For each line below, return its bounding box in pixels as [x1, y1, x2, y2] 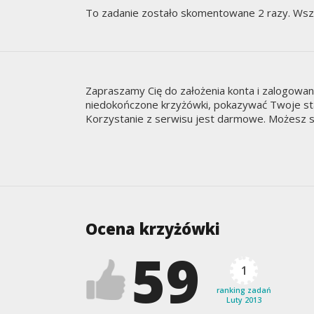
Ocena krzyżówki [86, 217, 220, 239]
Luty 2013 [226, 294, 261, 305]
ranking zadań [217, 285, 271, 295]
